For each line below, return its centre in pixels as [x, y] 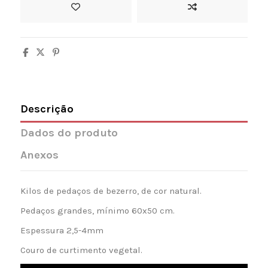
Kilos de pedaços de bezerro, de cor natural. [111, 191]
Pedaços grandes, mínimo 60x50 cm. [97, 210]
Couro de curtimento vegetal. [81, 250]
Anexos [39, 155]
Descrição [47, 109]
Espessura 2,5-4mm [62, 230]
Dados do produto [69, 133]
